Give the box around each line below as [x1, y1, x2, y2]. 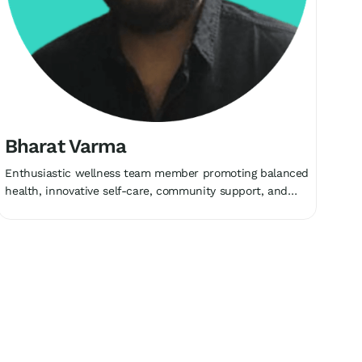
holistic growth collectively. [5, 201, 148, 215]
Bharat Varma [5, 134, 126, 158]
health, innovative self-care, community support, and [5, 183, 288, 197]
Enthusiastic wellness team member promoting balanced [5, 166, 309, 179]
